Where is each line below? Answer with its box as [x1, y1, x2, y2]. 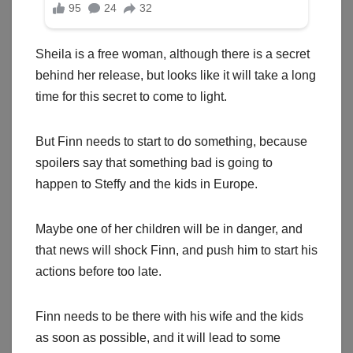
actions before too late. [35, 265, 162, 279]
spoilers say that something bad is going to [35, 156, 273, 170]
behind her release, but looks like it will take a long [35, 69, 316, 83]
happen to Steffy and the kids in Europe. [35, 177, 258, 191]
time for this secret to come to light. [35, 90, 227, 104]
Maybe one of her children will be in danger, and [35, 222, 303, 236]
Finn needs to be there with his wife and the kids [35, 310, 303, 324]
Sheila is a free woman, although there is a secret [35, 47, 310, 61]
